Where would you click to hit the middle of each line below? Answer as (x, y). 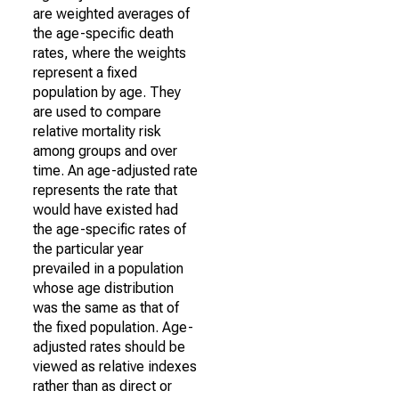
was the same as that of (106, 308)
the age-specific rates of (110, 229)
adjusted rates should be (109, 347)
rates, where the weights (110, 53)
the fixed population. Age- (113, 327)
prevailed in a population (108, 269)
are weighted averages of (111, 14)
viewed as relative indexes (115, 366)
